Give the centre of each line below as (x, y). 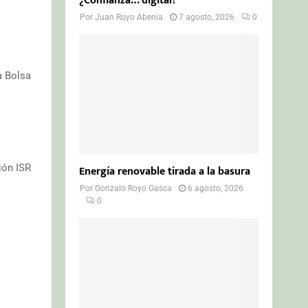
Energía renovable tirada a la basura (165, 171)
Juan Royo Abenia (129, 17)
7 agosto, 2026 (207, 17)
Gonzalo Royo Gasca (134, 188)
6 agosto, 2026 (216, 188)
